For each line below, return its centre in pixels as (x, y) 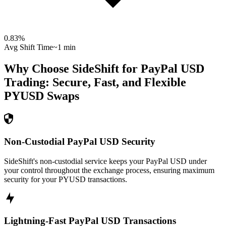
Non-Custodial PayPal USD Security (80, 141)
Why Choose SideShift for (72, 69)
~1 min (64, 47)
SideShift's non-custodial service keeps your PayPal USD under (105, 161)
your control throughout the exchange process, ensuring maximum (109, 170)
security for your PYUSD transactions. (66, 179)
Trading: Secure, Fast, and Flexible (95, 82)
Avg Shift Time (29, 47)
